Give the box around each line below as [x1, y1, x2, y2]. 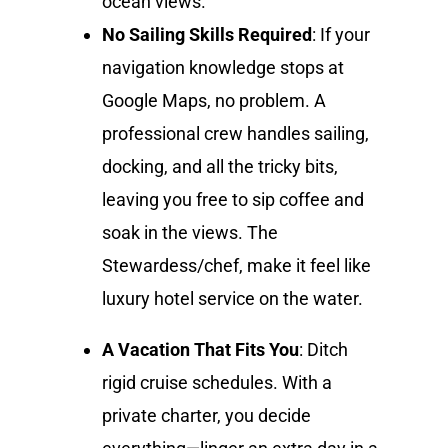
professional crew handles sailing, [102, 122, 370, 144]
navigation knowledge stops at [102, 56, 345, 78]
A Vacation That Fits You [102, 338, 300, 360]
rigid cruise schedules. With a [102, 371, 333, 393]
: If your [312, 23, 371, 45]
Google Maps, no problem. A [102, 89, 327, 111]
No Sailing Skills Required [102, 23, 313, 45]
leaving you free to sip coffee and [102, 188, 365, 210]
